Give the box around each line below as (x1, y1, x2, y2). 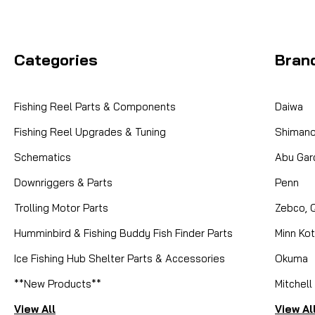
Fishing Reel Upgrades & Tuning (14, 124, 166, 139)
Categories (14, 49, 98, 70)
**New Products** (14, 276, 101, 290)
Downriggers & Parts (14, 175, 112, 189)
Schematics (14, 150, 71, 164)
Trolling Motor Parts (14, 200, 108, 214)
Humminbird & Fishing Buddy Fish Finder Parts (14, 226, 233, 240)
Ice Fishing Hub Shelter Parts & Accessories (14, 251, 225, 265)
